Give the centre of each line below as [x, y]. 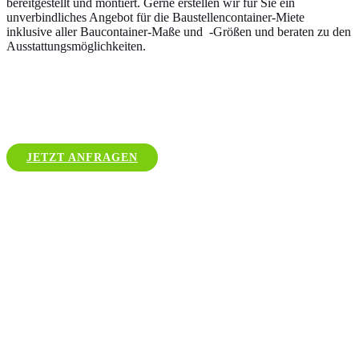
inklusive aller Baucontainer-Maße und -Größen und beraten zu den [179, 32]
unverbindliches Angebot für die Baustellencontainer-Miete [155, 18]
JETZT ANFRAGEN [82, 158]
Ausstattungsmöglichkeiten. [76, 46]
